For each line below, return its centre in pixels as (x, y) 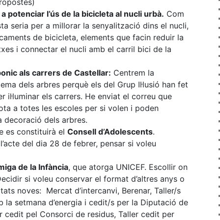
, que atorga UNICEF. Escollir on (128, 167)
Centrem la (133, 73)
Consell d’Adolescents (110, 132)
